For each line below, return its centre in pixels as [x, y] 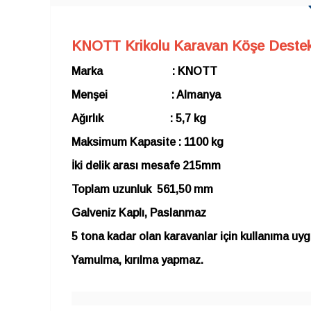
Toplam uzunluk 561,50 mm [142, 189]
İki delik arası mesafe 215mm [146, 166]
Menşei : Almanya [146, 95]
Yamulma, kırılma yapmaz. [137, 260]
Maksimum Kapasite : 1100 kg [148, 142]
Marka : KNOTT [144, 71]
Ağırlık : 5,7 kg [139, 118]
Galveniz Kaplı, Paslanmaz [139, 213]
